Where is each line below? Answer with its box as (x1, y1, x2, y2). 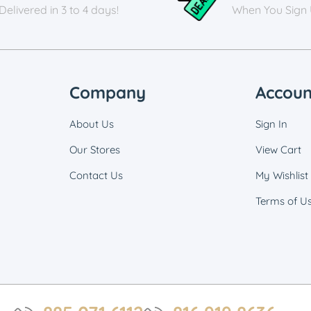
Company (69, 82, 146, 103)
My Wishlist (255, 169, 309, 182)
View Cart (255, 143, 302, 156)
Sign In (255, 117, 288, 131)
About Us (69, 117, 114, 131)
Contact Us (69, 169, 123, 182)
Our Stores (69, 143, 120, 156)
